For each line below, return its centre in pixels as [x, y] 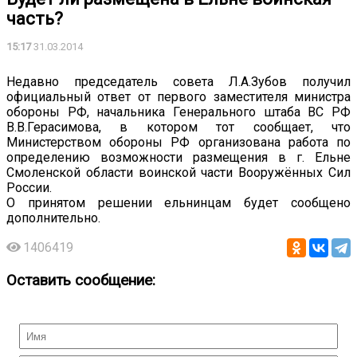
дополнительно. [53, 218]
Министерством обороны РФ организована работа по [178, 142]
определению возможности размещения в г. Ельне [178, 157]
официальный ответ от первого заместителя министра [178, 96]
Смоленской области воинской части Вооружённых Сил [178, 172]
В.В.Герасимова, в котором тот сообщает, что [178, 127]
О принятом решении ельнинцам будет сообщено [178, 202]
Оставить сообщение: [81, 281]
